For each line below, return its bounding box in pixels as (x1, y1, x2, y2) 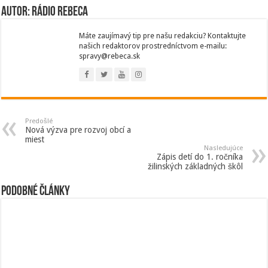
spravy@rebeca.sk (79, 52, 141, 61)
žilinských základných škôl (147, 162, 243, 172)
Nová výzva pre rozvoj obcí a (25, 125, 132, 135)
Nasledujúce (203, 144, 243, 153)
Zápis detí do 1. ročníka (156, 152, 243, 162)
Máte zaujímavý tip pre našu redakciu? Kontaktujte (79, 32, 246, 41)
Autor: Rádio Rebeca (1, 5, 89, 20)
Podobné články (1, 185, 71, 199)
